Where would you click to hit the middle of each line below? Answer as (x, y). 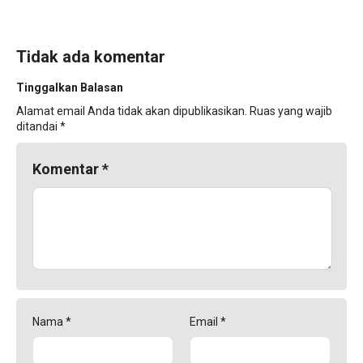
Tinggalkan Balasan (70, 88)
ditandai (38, 127)
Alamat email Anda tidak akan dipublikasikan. (132, 111)
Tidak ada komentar (91, 57)
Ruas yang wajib (291, 111)
